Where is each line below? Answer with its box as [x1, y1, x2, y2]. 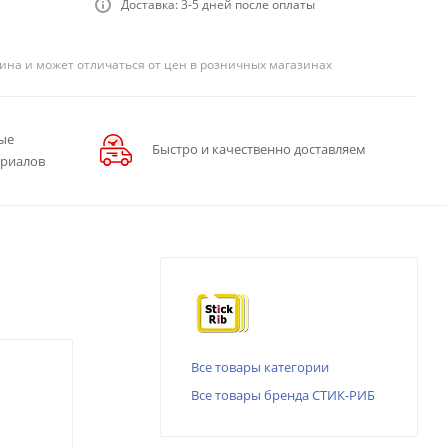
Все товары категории [191, 358, 329, 377]
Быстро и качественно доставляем [152, 140, 366, 159]
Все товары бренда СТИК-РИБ [191, 386, 375, 405]
